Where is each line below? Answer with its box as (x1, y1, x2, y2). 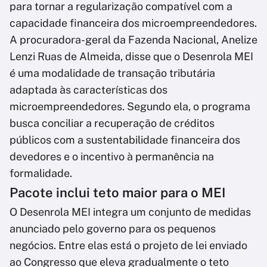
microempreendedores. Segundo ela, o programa (10, 100, 250, 113)
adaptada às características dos (10, 83, 167, 97)
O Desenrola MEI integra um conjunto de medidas (10, 206, 251, 219)
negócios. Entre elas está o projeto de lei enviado (10, 239, 247, 252)
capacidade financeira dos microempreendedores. (10, 17, 257, 30)
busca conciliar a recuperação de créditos (10, 117, 215, 130)
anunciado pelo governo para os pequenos (10, 222, 216, 235)
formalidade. (10, 167, 72, 180)
